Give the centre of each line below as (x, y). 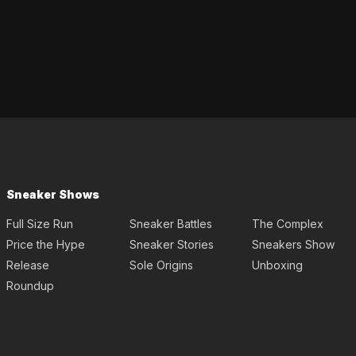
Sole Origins (161, 265)
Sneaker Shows (53, 195)
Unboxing (278, 265)
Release (28, 265)
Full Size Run (40, 224)
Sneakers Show (294, 245)
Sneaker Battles (170, 224)
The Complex (288, 224)
